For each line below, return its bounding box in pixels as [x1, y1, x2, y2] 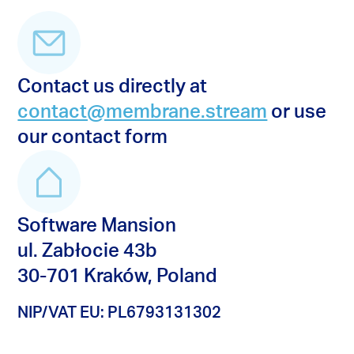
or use [267, 103, 327, 122]
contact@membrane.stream [17, 103, 268, 122]
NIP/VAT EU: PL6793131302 [17, 305, 222, 322]
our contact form [17, 128, 168, 148]
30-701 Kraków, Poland [17, 267, 218, 287]
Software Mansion [17, 217, 177, 236]
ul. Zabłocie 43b [17, 242, 158, 262]
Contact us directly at [17, 77, 208, 97]
